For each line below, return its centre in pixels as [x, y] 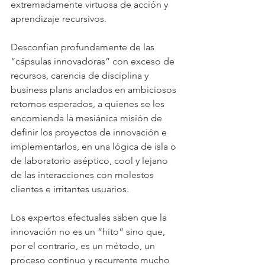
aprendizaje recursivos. [59, 19]
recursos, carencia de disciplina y [81, 76]
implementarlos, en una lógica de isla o [95, 147]
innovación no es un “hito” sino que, [89, 232]
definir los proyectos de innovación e [90, 132]
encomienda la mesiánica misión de [88, 118]
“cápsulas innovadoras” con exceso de [94, 62]
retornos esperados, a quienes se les [89, 104]
